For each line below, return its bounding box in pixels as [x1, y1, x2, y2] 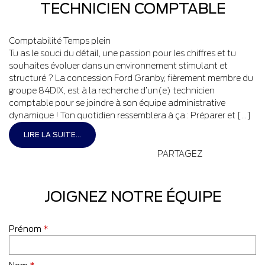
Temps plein [63, 36, 111, 46]
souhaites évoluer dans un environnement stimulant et [9, 61, 228, 70]
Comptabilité [9, 36, 62, 46]
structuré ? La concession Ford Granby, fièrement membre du [9, 73, 253, 83]
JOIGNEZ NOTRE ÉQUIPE [44, 188, 221, 205]
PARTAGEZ [157, 149, 209, 159]
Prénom [9, 224, 43, 234]
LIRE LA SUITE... [24, 130, 81, 139]
